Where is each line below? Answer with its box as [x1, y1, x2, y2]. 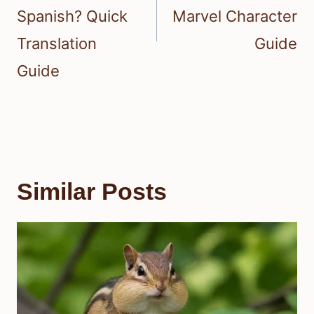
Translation [17, 34, 97, 53]
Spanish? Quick [17, 6, 128, 25]
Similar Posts [17, 177, 167, 205]
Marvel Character [172, 6, 297, 25]
